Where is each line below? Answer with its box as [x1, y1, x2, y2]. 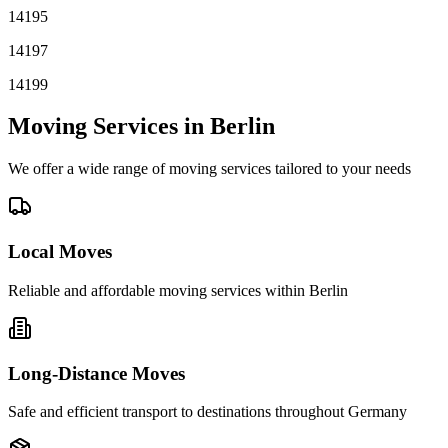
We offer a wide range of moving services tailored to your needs [8, 160, 411, 178]
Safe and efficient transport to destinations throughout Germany [8, 403, 407, 421]
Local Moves [8, 241, 112, 263]
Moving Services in [8, 113, 210, 140]
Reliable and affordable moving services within [8, 281, 309, 299]
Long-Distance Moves [8, 362, 185, 384]
